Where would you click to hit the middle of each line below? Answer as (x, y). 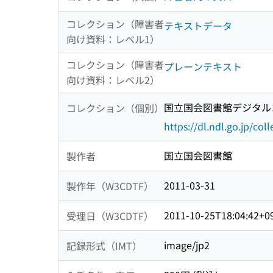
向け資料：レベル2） (113, 80)
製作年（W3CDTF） (110, 186)
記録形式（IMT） (104, 245)
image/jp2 (187, 245)
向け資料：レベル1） (113, 39)
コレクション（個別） (115, 108)
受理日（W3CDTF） (110, 215)
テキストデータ (198, 26)
